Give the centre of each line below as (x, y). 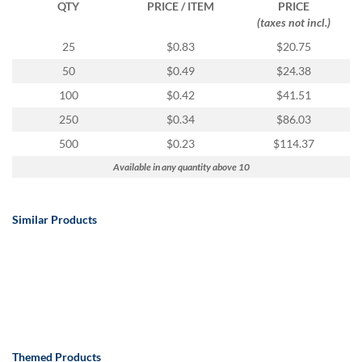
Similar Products (55, 219)
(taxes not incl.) (293, 22)
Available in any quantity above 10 (181, 166)
